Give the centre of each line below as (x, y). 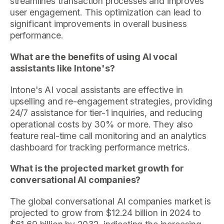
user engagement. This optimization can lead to (105, 12)
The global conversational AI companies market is (110, 201)
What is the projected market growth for (97, 168)
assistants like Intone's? (62, 68)
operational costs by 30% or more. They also (101, 124)
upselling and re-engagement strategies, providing (111, 101)
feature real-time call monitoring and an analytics (108, 135)
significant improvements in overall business (98, 24)
